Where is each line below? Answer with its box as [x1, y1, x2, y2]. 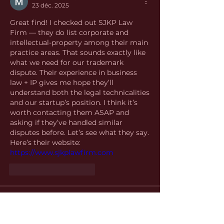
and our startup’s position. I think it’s [10, 98, 137, 107]
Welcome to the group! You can [10, 208, 137, 217]
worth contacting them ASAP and [10, 108, 129, 117]
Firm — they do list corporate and [10, 28, 128, 37]
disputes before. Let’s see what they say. [10, 128, 149, 137]
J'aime [24, 165, 43, 173]
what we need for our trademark [10, 58, 123, 67]
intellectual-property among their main [10, 38, 148, 47]
